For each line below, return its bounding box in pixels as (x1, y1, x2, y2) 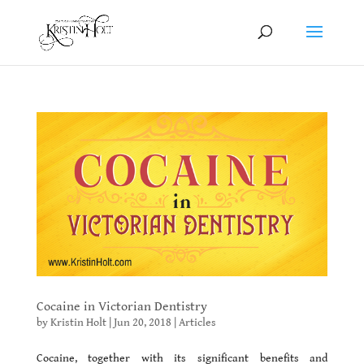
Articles (178, 315, 216, 329)
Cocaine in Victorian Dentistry (36, 298, 207, 314)
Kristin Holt (50, 315, 106, 329)
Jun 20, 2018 (113, 315, 171, 329)
